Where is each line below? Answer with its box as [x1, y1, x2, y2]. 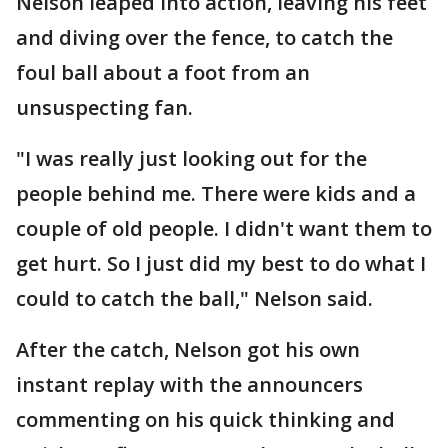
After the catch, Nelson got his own [16, 336, 360, 363]
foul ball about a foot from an [16, 59, 310, 86]
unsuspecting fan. [16, 94, 193, 121]
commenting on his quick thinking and [16, 406, 395, 433]
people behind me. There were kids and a [16, 180, 416, 207]
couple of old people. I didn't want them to [16, 215, 432, 242]
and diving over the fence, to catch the [16, 24, 393, 51]
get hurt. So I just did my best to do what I [16, 250, 426, 277]
